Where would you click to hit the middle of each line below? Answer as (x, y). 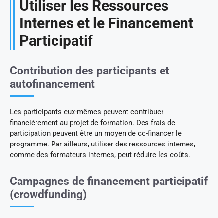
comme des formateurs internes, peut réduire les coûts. (100, 155)
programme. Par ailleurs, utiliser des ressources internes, (102, 144)
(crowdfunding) (48, 195)
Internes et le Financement (106, 23)
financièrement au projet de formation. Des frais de (92, 123)
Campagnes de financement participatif (109, 182)
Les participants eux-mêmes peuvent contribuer (87, 112)
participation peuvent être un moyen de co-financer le (96, 134)
